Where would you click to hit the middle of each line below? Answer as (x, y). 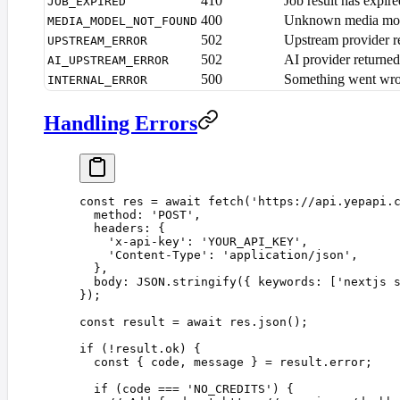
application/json (287, 255)
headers (119, 229)
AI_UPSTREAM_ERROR (108, 61)
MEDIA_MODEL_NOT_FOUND (122, 21)
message (215, 362)
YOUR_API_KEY (251, 242)
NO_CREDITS (229, 389)
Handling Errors (121, 124)
